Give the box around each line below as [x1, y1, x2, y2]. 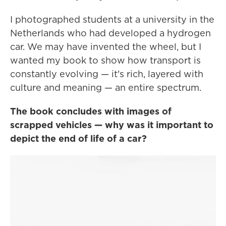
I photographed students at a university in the [10, 13, 214, 26]
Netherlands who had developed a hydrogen [10, 27, 211, 39]
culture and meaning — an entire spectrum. [10, 81, 201, 94]
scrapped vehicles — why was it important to [10, 119, 213, 131]
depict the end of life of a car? [10, 132, 147, 145]
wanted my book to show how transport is [10, 54, 201, 67]
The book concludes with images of [10, 105, 172, 118]
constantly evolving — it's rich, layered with [10, 68, 203, 80]
